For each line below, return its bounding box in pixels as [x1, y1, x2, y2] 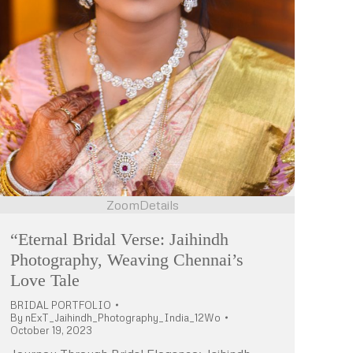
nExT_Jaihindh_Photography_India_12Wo [25, 310, 221, 324]
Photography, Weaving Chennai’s [10, 249, 243, 269]
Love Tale [10, 269, 80, 290]
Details [139, 196, 179, 213]
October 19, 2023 [10, 323, 92, 336]
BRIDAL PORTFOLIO [10, 298, 111, 311]
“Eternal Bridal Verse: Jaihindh [10, 229, 229, 249]
